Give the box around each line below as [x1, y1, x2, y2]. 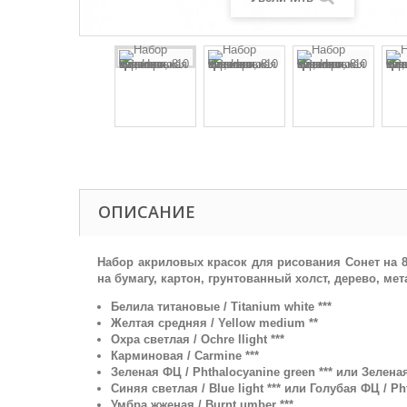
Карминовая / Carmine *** [111, 348, 259, 362]
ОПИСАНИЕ [98, 200, 195, 223]
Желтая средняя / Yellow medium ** [111, 315, 318, 330]
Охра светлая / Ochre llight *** [111, 332, 284, 346]
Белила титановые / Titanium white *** [111, 299, 332, 313]
